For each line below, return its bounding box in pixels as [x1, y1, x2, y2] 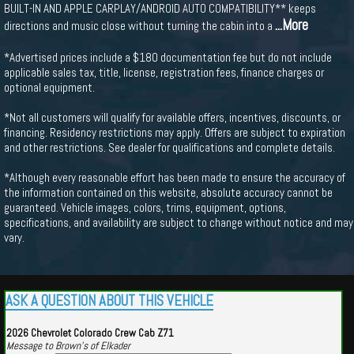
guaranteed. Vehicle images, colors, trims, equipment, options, [4, 200, 286, 215]
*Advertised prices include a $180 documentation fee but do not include [4, 50, 332, 65]
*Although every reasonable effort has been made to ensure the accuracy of [4, 170, 345, 185]
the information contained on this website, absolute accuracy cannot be [4, 185, 333, 200]
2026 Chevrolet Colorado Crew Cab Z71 [6, 326, 174, 340]
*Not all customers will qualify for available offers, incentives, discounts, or [4, 110, 341, 125]
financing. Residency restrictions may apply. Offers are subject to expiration [4, 125, 345, 140]
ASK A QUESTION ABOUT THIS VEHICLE [6, 292, 213, 311]
